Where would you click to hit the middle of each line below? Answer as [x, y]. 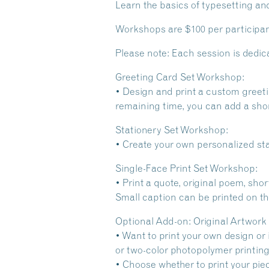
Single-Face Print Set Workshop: [186, 168]
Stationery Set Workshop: [172, 130]
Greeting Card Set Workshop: [180, 77]
